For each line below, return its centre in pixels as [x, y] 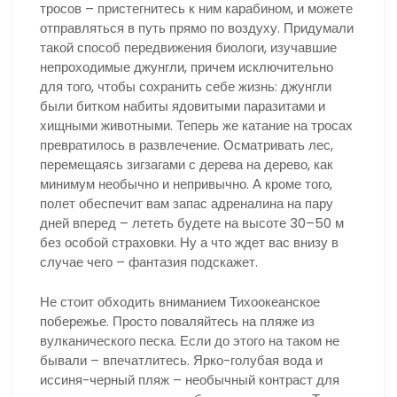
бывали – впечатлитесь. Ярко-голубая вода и [181, 360]
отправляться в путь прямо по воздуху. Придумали [197, 28]
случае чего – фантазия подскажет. [149, 262]
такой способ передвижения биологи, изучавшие [188, 47]
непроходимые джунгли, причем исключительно [187, 67]
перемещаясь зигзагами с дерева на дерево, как [187, 164]
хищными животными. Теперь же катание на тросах [196, 125]
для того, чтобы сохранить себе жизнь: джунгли [186, 86]
